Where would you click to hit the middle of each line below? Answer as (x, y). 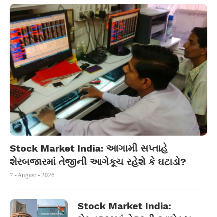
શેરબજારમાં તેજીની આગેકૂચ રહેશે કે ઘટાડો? (98, 162)
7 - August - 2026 (32, 175)
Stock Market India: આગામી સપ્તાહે (89, 148)
